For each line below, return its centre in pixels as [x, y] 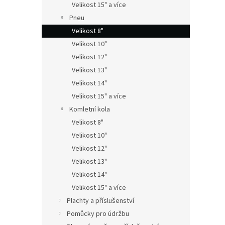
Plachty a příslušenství [100, 201]
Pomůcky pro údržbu [98, 214]
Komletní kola [90, 109]
